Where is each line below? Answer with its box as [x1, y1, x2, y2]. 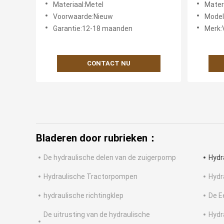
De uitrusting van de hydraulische [43, 210, 150, 219]
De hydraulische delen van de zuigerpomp [43, 153, 176, 162]
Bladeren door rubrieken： [36, 132, 157, 144]
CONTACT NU [86, 59, 130, 67]
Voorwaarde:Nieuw [53, 12, 113, 21]
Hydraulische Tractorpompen [43, 172, 137, 181]
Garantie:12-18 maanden [53, 24, 132, 33]
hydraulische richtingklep [43, 191, 123, 200]
